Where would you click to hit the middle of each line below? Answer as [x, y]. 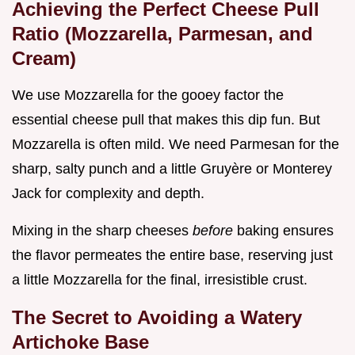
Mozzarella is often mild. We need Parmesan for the [176, 145]
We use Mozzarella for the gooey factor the [148, 95]
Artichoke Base [80, 342]
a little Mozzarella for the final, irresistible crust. [160, 280]
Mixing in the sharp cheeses [102, 231]
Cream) [44, 59]
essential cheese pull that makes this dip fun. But [166, 120]
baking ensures [285, 231]
